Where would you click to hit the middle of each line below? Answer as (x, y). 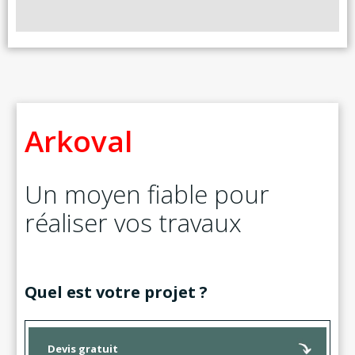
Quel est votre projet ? (116, 292)
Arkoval (79, 141)
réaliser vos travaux (134, 223)
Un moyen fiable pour (147, 194)
